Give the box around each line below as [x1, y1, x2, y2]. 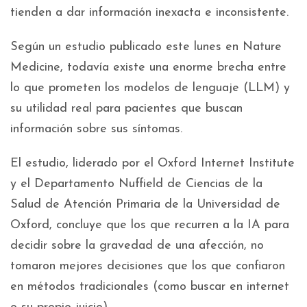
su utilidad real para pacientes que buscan [10, 102, 243, 116]
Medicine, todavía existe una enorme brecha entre [10, 61, 286, 75]
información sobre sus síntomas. [10, 123, 182, 136]
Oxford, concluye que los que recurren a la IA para [10, 219, 289, 232]
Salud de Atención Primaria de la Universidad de [10, 198, 280, 212]
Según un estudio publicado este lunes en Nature [10, 40, 282, 54]
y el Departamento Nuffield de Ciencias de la [10, 177, 262, 191]
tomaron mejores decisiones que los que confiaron [10, 260, 285, 273]
